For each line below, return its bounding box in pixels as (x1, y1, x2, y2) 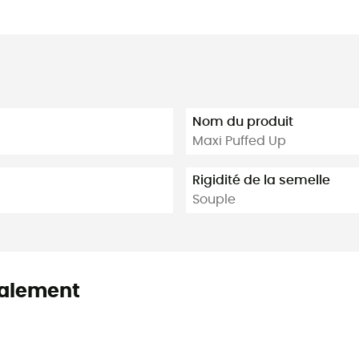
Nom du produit (192, 115, 293, 128)
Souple (192, 193, 236, 207)
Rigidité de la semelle (192, 174, 330, 188)
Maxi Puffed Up (192, 134, 286, 147)
